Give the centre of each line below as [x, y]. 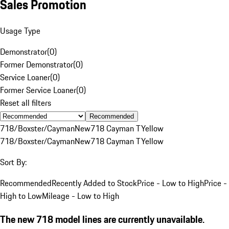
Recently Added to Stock [94, 183]
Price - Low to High [170, 183]
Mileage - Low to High [81, 196]
